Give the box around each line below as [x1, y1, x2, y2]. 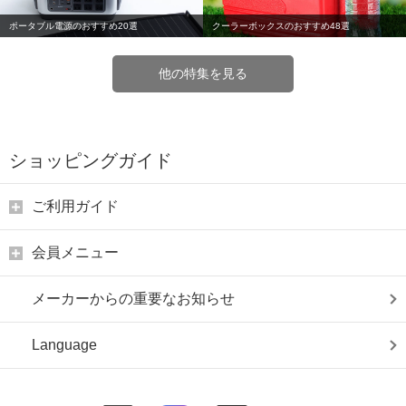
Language [32, 337, 97, 353]
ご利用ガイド [32, 198, 119, 214]
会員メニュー [32, 245, 119, 260]
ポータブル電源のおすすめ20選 [9, 21, 138, 31]
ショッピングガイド [9, 150, 172, 170]
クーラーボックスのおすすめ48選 [212, 21, 350, 31]
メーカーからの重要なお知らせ [32, 291, 235, 306]
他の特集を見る [159, 66, 247, 81]
